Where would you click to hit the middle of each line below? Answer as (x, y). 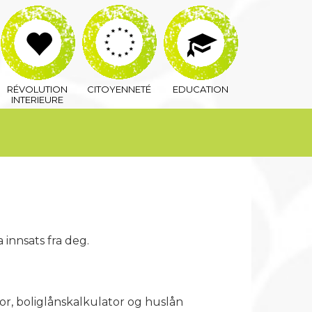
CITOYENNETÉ (119, 89)
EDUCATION (200, 89)
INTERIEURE (37, 99)
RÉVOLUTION (37, 89)
